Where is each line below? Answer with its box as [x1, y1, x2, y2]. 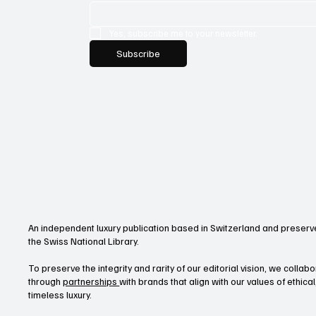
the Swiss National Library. [28, 234, 144, 247]
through [28, 274, 63, 287]
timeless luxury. [28, 288, 92, 300]
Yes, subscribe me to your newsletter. [109, 27, 258, 39]
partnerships [63, 274, 120, 287]
